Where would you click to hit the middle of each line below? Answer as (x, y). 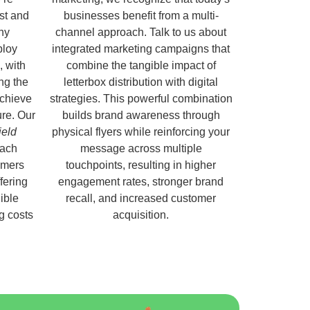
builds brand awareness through (141, 115)
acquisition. (141, 215)
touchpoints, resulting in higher (141, 165)
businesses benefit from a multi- (141, 15)
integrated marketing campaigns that (141, 48)
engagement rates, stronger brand (141, 181)
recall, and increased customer (141, 198)
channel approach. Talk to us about (141, 32)
